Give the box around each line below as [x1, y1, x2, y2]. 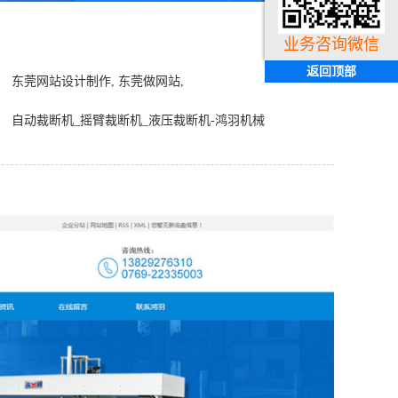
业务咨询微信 [283, 36, 379, 53]
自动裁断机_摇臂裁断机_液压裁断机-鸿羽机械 [12, 114, 265, 127]
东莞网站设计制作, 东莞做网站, [12, 75, 184, 88]
